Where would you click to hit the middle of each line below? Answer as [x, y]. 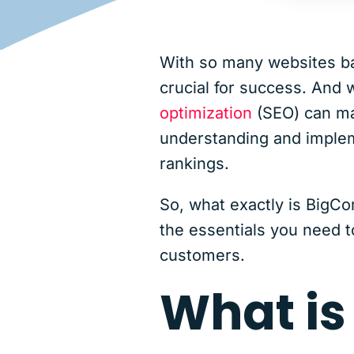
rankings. [194, 163]
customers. [202, 255]
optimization [205, 113]
